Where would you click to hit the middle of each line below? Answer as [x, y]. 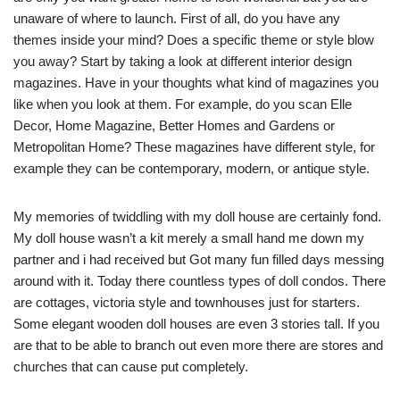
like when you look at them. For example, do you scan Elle [183, 104]
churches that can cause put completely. [131, 367]
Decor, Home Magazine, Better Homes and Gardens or [174, 126]
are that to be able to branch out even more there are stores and [198, 346]
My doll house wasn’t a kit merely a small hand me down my [189, 238]
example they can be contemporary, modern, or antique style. [192, 169]
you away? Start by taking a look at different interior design [183, 62]
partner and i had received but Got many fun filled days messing [199, 260]
